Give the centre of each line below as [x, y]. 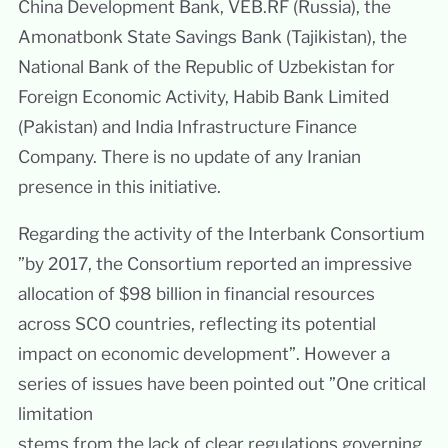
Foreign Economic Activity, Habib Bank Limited [203, 97]
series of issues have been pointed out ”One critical [221, 384]
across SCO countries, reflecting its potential [196, 324]
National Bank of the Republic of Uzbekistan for [206, 67]
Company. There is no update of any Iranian [189, 157]
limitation [55, 414]
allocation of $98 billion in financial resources [196, 294]
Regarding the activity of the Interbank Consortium [221, 234]
